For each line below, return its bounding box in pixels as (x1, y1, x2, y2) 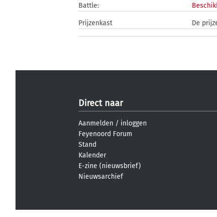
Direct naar (78, 98, 123, 108)
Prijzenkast (78, 19, 112, 27)
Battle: (78, 1, 99, 10)
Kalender (78, 151, 106, 159)
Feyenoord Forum (78, 130, 132, 138)
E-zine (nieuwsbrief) (78, 162, 141, 170)
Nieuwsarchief (78, 172, 123, 181)
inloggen (121, 119, 147, 127)
